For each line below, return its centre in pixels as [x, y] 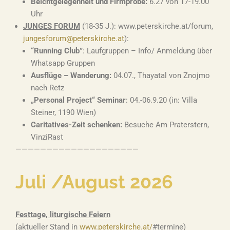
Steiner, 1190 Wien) [63, 112]
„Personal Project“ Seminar [78, 100]
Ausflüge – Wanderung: [72, 75]
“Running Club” [57, 51]
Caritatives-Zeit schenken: [76, 125]
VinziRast [47, 137]
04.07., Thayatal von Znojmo [162, 75]
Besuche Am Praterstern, [166, 125]
